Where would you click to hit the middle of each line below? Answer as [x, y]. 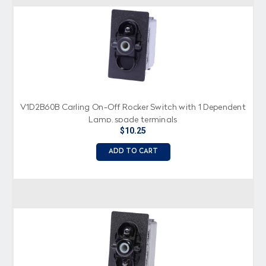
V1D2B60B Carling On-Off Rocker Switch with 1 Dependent [133, 107]
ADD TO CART [133, 151]
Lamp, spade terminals [133, 120]
